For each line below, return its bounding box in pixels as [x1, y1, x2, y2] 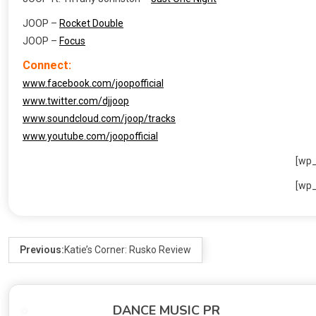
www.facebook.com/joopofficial [23, 78, 164, 90]
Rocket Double [59, 18, 123, 30]
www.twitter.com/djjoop [23, 95, 129, 107]
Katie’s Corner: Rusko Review [64, 244, 191, 256]
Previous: [20, 244, 64, 256]
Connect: [23, 59, 71, 73]
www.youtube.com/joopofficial [23, 130, 158, 142]
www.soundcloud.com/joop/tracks [23, 113, 176, 125]
